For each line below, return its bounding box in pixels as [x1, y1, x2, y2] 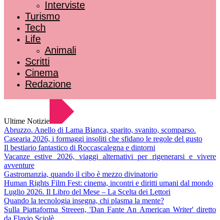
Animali [45, 45, 76, 55]
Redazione [25, 79, 71, 89]
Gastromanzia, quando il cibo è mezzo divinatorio [4, 170, 158, 178]
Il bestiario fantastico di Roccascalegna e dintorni [4, 143, 155, 152]
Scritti [25, 56, 50, 67]
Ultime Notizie [4, 117, 50, 125]
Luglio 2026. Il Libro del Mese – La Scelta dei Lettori [4, 188, 170, 196]
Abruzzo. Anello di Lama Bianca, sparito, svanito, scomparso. [4, 126, 196, 134]
